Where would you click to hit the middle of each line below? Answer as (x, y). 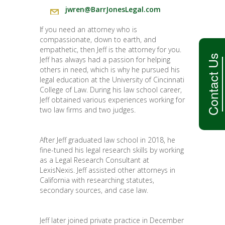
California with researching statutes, (97, 180)
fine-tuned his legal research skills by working (112, 150)
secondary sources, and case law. (94, 190)
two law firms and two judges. (88, 110)
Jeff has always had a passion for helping (105, 60)
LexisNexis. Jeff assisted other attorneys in (107, 170)
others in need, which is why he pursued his (110, 70)
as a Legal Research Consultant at (94, 160)
